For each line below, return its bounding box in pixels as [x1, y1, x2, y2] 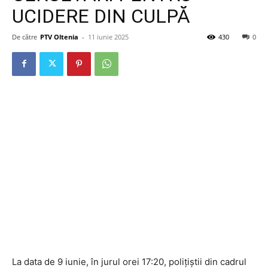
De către [12, 32, 37, 41]
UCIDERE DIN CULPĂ [12, 4, 190, 28]
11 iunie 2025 [88, 32, 129, 41]
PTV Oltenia [40, 32, 78, 41]
